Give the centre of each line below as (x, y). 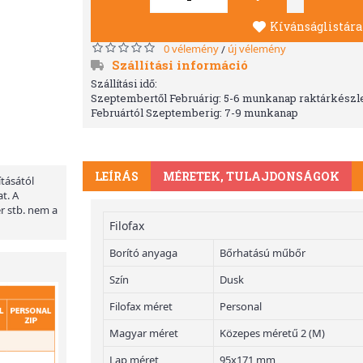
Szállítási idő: (124, 83)
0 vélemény (191, 49)
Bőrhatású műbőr (263, 253)
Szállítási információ (180, 65)
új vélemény (257, 49)
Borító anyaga (143, 253)
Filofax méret (141, 306)
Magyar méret (144, 333)
